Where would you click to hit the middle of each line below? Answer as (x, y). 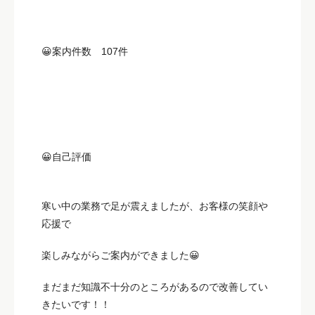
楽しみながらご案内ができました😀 (121, 255)
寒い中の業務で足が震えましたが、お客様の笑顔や (155, 206)
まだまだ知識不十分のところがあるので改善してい (155, 287)
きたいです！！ (76, 304)
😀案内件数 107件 (85, 51)
